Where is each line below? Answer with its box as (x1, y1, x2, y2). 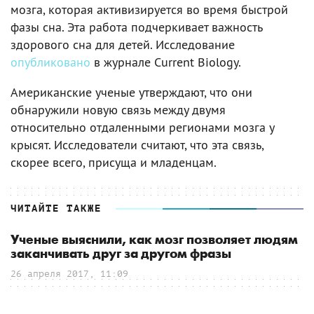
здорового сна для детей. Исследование (11, 36, 235, 53)
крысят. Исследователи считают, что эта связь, (11, 136, 264, 153)
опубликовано (11, 53, 90, 70)
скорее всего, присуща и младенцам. (11, 153, 217, 170)
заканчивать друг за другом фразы (11, 246, 231, 261)
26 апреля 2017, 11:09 (11, 268, 128, 279)
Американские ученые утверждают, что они (11, 83, 252, 100)
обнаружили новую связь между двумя (11, 101, 226, 118)
